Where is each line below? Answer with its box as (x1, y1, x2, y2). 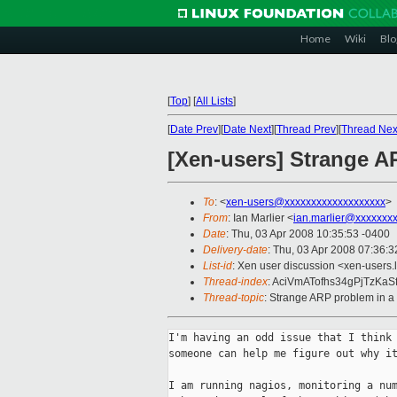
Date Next (223, 123, 271, 136)
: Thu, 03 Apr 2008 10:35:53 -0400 (226, 228, 390, 241)
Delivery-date (203, 244, 268, 257)
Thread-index (203, 276, 268, 289)
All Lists (196, 95, 233, 107)
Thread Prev (276, 123, 336, 136)
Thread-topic (203, 292, 264, 305)
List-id (203, 260, 232, 273)
